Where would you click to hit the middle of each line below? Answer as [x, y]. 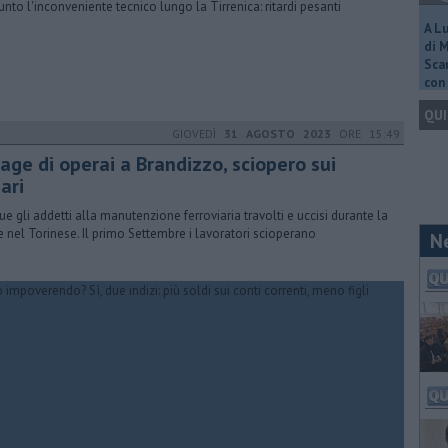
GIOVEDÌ [198, 133]
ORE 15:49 [365, 133]
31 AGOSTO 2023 [277, 133]
